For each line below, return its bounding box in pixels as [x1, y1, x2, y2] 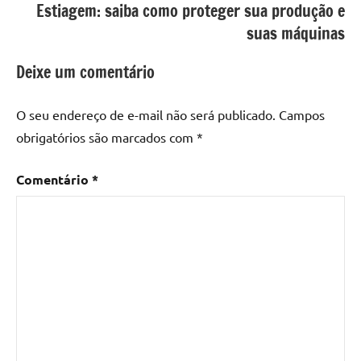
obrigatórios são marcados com [16, 129, 197, 146]
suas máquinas [247, 22, 345, 46]
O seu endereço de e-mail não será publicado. [16, 106, 276, 123]
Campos [279, 106, 325, 123]
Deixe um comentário [16, 60, 155, 85]
